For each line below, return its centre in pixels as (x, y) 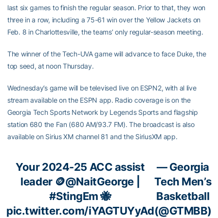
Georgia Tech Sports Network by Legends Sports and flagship (103, 112)
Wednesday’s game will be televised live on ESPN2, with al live (102, 88)
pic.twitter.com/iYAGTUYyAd (80, 210)
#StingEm (74, 196)
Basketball (183, 196)
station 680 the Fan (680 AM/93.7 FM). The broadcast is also (101, 124)
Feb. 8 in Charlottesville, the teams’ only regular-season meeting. (105, 32)
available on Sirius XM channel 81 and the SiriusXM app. (92, 136)
